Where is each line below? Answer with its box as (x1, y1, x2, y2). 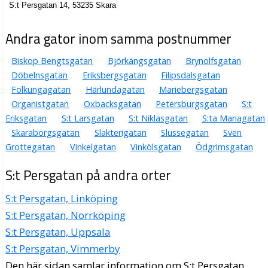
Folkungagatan (11, 84, 71, 96)
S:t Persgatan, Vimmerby (5, 241, 120, 255)
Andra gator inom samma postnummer (5, 28, 232, 49)
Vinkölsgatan (130, 141, 181, 153)
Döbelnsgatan (11, 69, 68, 81)
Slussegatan (160, 127, 209, 139)
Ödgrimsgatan (195, 141, 253, 153)
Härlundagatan (85, 84, 145, 96)
